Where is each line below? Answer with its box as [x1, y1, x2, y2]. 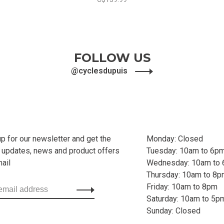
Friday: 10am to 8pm [146, 182, 217, 191]
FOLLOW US [73, 50, 150, 65]
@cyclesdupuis [71, 66, 129, 75]
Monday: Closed [146, 134, 203, 143]
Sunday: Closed [146, 206, 200, 215]
